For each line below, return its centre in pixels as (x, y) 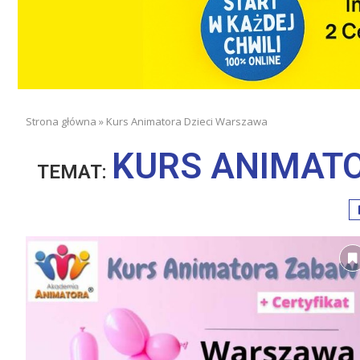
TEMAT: (74, 172)
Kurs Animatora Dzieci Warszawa (187, 121)
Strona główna (61, 121)
